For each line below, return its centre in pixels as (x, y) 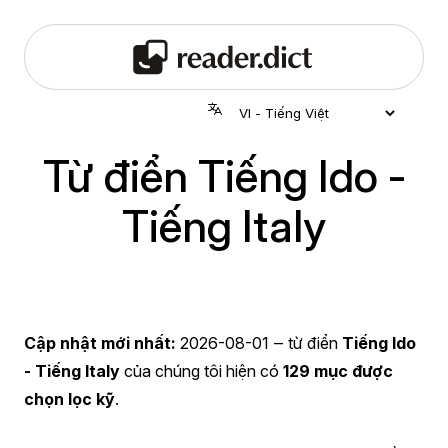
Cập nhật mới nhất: (100, 342)
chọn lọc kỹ (69, 398)
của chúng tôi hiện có (201, 370)
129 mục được (338, 370)
